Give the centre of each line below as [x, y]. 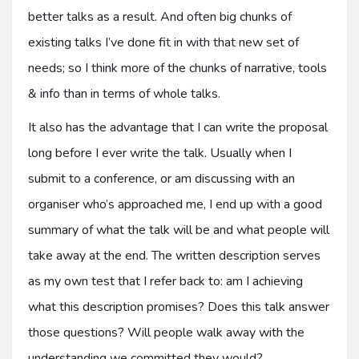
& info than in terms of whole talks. [124, 94]
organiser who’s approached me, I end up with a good [175, 204]
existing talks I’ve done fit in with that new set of [163, 42]
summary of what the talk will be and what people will [179, 230]
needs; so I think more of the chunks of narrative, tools [177, 68]
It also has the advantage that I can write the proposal [178, 127]
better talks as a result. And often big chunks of [160, 17]
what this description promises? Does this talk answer [179, 307]
